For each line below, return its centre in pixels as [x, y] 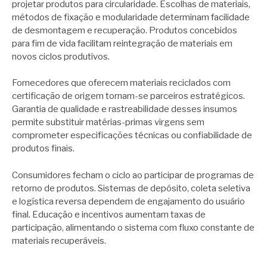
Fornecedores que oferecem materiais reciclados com [121, 83]
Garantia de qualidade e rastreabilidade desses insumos [125, 109]
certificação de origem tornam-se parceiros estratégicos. [128, 96]
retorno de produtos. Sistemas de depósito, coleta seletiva [131, 188]
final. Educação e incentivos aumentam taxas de [109, 214]
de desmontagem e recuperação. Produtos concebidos [125, 30]
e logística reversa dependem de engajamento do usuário [128, 201]
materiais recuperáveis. [59, 240]
